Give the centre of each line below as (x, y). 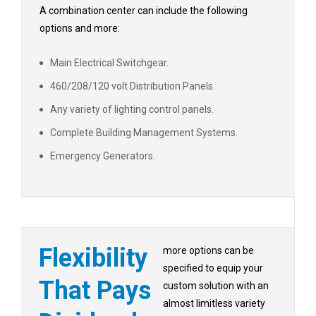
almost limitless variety (214, 304)
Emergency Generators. (103, 156)
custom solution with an (215, 286)
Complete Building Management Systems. (144, 133)
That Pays (95, 291)
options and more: (80, 29)
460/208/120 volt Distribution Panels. (133, 86)
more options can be (208, 251)
